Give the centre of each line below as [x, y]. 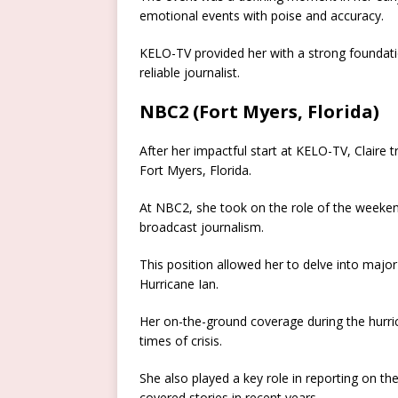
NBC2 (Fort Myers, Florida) [259, 112]
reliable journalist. [190, 73]
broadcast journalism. [202, 227]
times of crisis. [181, 341]
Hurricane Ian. [179, 284]
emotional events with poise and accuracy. [262, 16]
